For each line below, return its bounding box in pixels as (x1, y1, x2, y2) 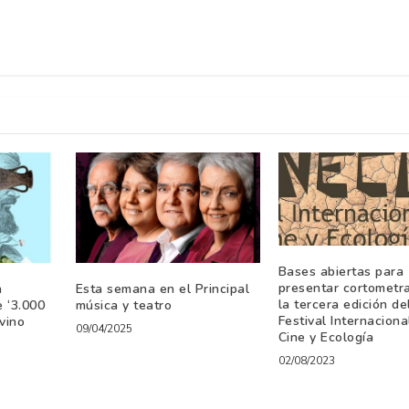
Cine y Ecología (278, 329, 374, 347)
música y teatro (75, 296, 173, 314)
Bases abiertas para (278, 263, 404, 281)
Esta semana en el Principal (75, 279, 250, 298)
